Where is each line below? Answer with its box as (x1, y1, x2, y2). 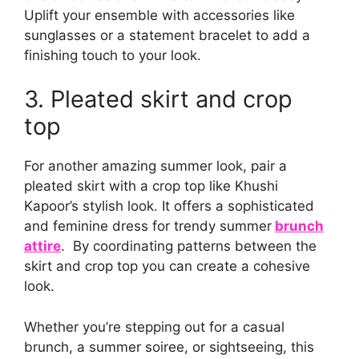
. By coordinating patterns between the (61, 238, 317, 255)
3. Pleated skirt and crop (24, 85, 292, 114)
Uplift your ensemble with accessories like (24, 6, 295, 23)
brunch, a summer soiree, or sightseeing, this (24, 338, 314, 355)
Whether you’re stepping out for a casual (24, 318, 284, 335)
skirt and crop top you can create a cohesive (24, 258, 310, 275)
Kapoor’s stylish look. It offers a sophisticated (24, 198, 314, 215)
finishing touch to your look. (24, 46, 201, 63)
